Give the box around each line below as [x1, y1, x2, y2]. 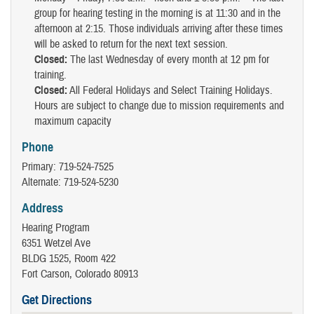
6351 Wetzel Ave [22, 236, 90, 251]
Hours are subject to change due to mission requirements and [34, 99, 284, 114]
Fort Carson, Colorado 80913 [22, 267, 138, 282]
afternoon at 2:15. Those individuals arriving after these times [34, 22, 283, 36]
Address [22, 200, 63, 216]
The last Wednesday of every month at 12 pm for [70, 53, 269, 67]
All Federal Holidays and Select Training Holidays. [67, 83, 273, 98]
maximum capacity [34, 114, 111, 129]
